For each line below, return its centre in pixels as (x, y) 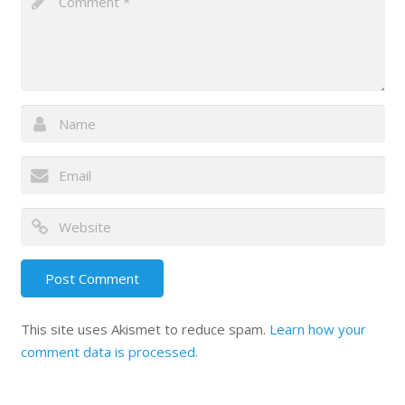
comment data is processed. (109, 351)
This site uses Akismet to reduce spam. (145, 329)
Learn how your (317, 329)
